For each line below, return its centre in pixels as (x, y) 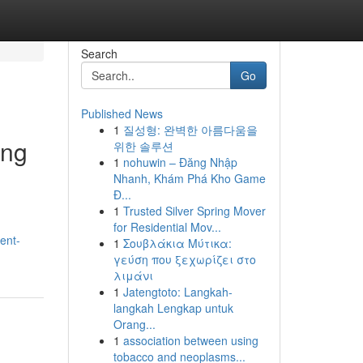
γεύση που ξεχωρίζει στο (184, 259)
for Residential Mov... (167, 227)
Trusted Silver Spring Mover (194, 211)
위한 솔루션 (143, 146)
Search (99, 53)
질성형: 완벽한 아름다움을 (190, 130)
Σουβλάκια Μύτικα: (177, 243)
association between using (190, 340)
